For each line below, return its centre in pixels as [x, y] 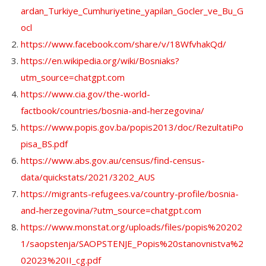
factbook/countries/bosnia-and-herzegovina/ [113, 111]
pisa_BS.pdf [44, 144]
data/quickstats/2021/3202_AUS [88, 177]
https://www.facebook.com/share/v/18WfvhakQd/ [123, 44]
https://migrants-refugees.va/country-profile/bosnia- [130, 194]
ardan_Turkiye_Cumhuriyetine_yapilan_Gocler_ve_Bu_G [132, 11]
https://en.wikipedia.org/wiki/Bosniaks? [100, 61]
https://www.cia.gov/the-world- [85, 94]
